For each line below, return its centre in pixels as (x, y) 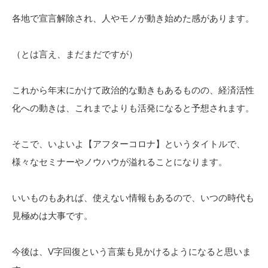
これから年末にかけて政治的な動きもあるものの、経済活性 (133, 90)
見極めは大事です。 (52, 215)
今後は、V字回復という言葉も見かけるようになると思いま (132, 251)
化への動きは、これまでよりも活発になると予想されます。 (133, 108)
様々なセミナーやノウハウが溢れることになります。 (120, 162)
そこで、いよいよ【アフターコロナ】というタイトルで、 (129, 144)
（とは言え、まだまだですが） (75, 54)
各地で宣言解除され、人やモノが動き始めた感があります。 (133, 18)
